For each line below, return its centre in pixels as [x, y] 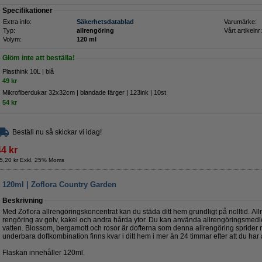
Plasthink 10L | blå [28, 71]
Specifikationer [27, 11]
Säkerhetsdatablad [105, 22]
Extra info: [17, 22]
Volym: [12, 39]
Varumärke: [240, 22]
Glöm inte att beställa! [39, 58]
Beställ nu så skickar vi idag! [57, 132]
